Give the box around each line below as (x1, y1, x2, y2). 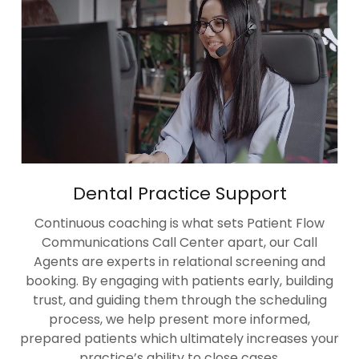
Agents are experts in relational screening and (34, 252, 325, 271)
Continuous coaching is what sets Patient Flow (34, 214, 325, 232)
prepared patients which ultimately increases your (20, 329, 339, 348)
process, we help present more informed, (49, 310, 310, 329)
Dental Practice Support (72, 181, 287, 206)
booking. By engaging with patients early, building (26, 272, 333, 290)
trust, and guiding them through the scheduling (32, 291, 327, 309)
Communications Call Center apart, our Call (42, 233, 317, 252)
